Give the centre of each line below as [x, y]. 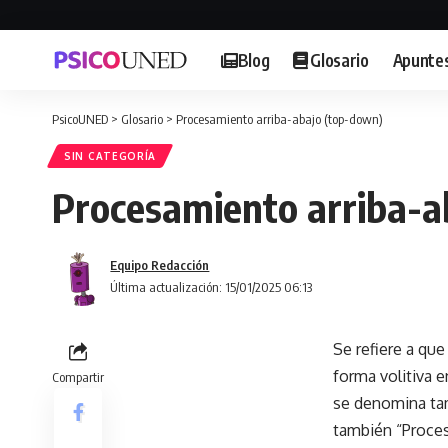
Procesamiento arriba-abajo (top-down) [279, 119]
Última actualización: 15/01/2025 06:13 [211, 287]
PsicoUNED [80, 119]
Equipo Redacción [160, 265]
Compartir [78, 377]
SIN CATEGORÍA [110, 156]
